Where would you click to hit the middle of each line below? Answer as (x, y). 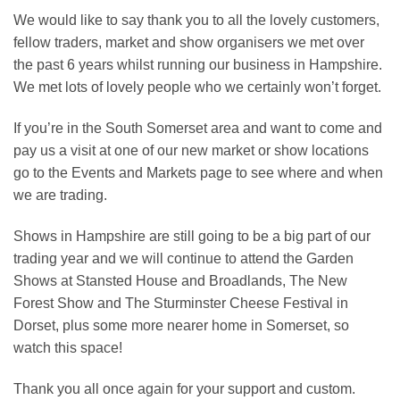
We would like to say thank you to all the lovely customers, (196, 21)
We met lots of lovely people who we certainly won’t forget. (197, 87)
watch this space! (68, 347)
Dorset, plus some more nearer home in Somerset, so (181, 325)
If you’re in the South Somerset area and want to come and (198, 128)
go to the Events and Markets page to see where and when (198, 172)
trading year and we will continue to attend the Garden (183, 258)
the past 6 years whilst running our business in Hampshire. (198, 65)
